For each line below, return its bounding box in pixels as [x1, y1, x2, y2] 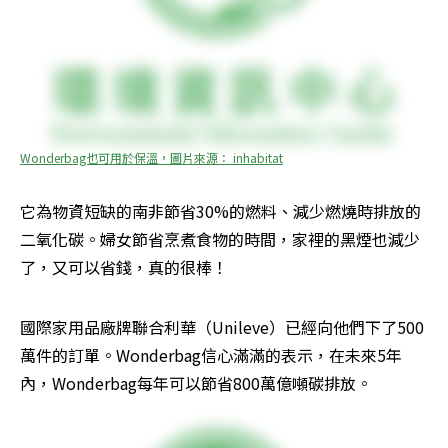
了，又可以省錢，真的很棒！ [20, 255, 228, 280]
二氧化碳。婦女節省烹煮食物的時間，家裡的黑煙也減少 [20, 227, 420, 252]
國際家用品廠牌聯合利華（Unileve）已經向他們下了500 [20, 315, 424, 340]
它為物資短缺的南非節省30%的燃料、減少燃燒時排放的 [20, 199, 421, 224]
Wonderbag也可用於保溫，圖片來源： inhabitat [20, 149, 283, 167]
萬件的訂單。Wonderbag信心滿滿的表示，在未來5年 [20, 343, 402, 368]
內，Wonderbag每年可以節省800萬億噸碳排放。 [20, 371, 376, 396]
